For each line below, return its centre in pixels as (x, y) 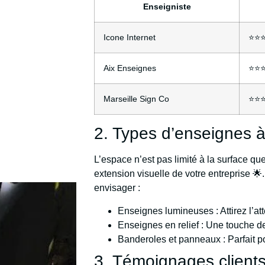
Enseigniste (167, 7)
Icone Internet (130, 38)
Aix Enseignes (130, 68)
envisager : (117, 188)
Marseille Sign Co (137, 99)
